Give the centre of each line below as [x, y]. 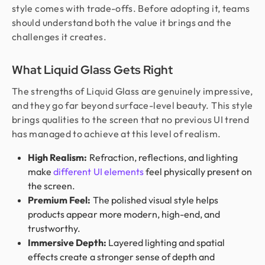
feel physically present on [198, 171]
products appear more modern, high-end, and [124, 214]
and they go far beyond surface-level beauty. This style [132, 105]
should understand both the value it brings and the [122, 22]
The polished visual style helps [155, 200]
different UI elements [98, 171]
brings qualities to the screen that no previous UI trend [131, 119]
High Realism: [58, 157]
